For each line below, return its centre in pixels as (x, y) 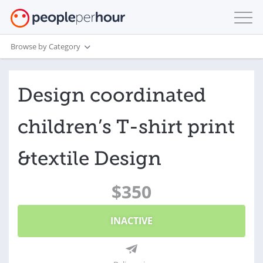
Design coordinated (112, 95)
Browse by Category (45, 46)
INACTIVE (131, 221)
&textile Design (90, 159)
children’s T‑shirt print (126, 127)
